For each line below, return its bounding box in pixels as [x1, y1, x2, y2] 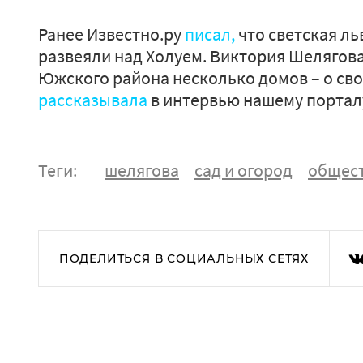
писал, [185, 23, 238, 45]
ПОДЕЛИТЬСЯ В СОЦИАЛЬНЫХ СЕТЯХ [58, 251, 310, 266]
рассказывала [38, 88, 147, 111]
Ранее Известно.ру [38, 23, 185, 45]
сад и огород [194, 159, 293, 181]
